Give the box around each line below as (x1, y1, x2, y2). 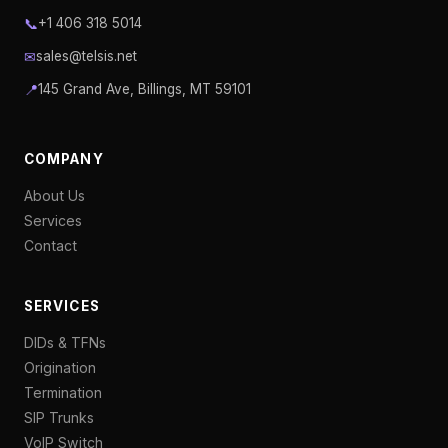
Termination (24, 384, 102, 401)
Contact (24, 237, 77, 254)
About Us (24, 187, 85, 204)
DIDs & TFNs (24, 334, 106, 351)
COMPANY (24, 151, 104, 167)
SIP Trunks (24, 409, 94, 426)
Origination (24, 359, 96, 376)
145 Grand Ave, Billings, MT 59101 (38, 81, 251, 97)
